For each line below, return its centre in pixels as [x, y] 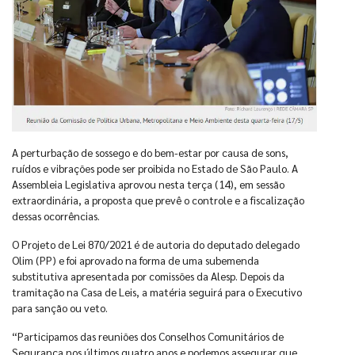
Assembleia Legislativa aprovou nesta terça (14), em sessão [148, 183]
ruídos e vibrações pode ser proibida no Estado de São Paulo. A [155, 168]
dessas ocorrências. [56, 215]
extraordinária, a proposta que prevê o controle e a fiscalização [158, 199]
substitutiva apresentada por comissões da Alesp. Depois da [148, 275]
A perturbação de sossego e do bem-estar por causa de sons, [150, 152]
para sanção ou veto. [60, 307]
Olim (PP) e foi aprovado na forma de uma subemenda [136, 260]
